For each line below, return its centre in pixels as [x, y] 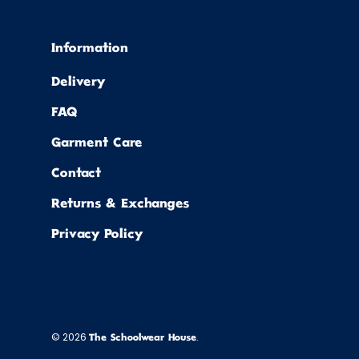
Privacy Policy [97, 236]
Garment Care [97, 144]
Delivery [78, 83]
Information [90, 50]
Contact [76, 175]
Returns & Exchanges [120, 205]
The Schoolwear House [143, 339]
